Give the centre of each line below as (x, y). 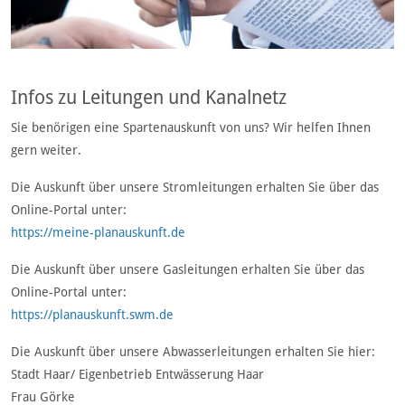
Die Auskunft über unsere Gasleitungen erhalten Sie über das (188, 270)
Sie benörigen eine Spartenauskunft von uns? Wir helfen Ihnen (191, 128)
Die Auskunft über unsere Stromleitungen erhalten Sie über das (195, 188)
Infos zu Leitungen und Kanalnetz (149, 98)
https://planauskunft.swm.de (92, 315)
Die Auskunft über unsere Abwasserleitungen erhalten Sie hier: (193, 352)
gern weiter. (46, 151)
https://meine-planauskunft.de (98, 233)
